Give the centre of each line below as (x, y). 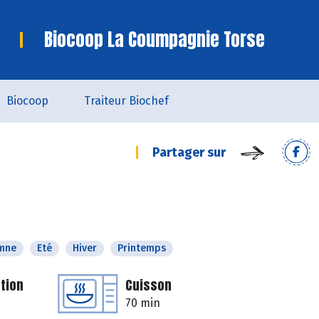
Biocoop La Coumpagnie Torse (155, 40)
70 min (143, 303)
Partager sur (189, 152)
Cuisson (148, 285)
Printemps (142, 248)
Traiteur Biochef (126, 101)
